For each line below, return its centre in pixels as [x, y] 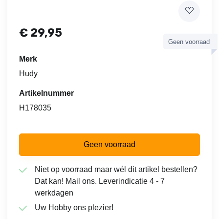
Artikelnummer [49, 93]
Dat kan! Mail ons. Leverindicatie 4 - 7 [100, 181]
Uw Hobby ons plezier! [74, 208]
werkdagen [54, 193]
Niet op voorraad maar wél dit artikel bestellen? [116, 169]
